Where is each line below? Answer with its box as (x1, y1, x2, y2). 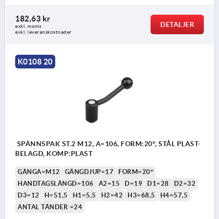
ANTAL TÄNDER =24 (18, 203, 82, 211)
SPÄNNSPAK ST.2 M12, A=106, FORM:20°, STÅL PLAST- (15, 139, 201, 148)
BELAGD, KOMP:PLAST (15, 149, 92, 157)
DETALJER (160, 21, 194, 29)
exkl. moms (15, 23, 41, 29)
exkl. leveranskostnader (15, 29, 72, 35)
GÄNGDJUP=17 (65, 168, 113, 175)
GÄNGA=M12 (18, 168, 60, 175)
